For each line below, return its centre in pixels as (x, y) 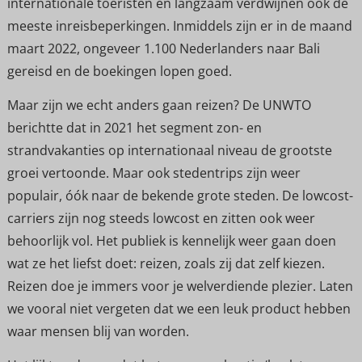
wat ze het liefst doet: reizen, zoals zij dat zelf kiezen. (166, 263)
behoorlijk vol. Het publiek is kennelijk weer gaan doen (171, 240)
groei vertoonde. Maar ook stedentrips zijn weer (154, 173)
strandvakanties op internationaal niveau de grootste (169, 150)
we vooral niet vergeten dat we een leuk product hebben (179, 308)
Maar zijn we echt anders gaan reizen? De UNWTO (159, 105)
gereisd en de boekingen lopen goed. (119, 71)
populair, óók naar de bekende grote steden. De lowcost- (180, 195)
